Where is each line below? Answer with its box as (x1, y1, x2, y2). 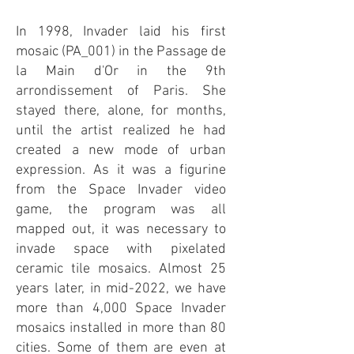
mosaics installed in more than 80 (16, 320, 226, 337)
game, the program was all (16, 201, 226, 218)
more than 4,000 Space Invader (16, 300, 226, 317)
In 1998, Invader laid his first (16, 24, 226, 40)
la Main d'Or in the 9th (16, 63, 226, 80)
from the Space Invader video (16, 182, 226, 198)
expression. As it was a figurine (16, 162, 226, 179)
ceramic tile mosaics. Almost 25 (16, 261, 226, 277)
